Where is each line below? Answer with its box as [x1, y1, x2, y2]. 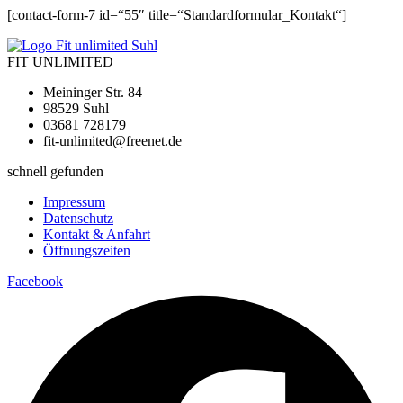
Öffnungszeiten [43, 242, 130, 258]
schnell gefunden [7, 163, 103, 179]
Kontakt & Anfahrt [43, 226, 150, 242]
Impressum [43, 193, 105, 210]
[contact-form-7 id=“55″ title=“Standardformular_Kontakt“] [7, 6, 346, 22]
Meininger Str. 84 [43, 84, 142, 100]
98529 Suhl [43, 100, 109, 116]
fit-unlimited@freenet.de [43, 132, 182, 148]
